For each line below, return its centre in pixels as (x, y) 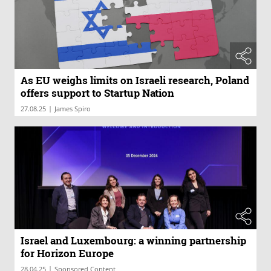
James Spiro (73, 109)
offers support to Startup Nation (97, 93)
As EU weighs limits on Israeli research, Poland (135, 80)
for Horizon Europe (67, 253)
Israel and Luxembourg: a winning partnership (133, 240)
